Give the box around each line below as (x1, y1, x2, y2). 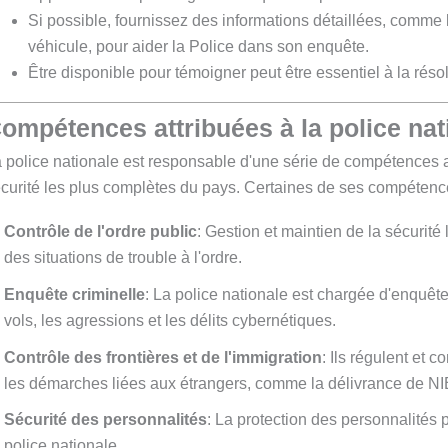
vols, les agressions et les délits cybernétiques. (4, 311, 336, 329)
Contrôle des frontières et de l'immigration (4, 348, 322, 366)
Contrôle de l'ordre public (4, 223, 197, 241)
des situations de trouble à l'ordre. (4, 249, 242, 267)
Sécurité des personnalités (4, 411, 207, 429)
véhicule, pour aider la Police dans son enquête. (28, 37, 369, 55)
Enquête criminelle (4, 285, 145, 303)
